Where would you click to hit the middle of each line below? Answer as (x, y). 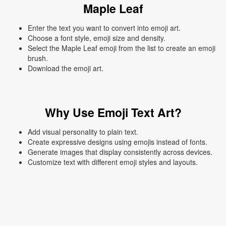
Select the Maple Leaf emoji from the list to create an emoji (122, 48)
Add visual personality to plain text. (83, 132)
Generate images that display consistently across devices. (120, 152)
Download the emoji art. (66, 68)
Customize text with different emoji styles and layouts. (113, 162)
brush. (38, 58)
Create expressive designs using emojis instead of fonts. (118, 142)
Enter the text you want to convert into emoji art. (104, 28)
